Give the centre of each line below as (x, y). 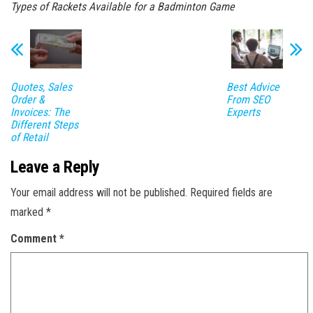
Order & (28, 99)
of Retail (29, 137)
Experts (243, 112)
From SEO (248, 99)
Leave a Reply (55, 167)
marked (28, 212)
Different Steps (44, 124)
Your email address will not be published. (99, 192)
